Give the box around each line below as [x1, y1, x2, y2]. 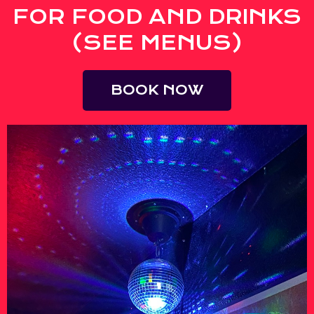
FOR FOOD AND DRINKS [13, 4, 301, 29]
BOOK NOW [111, 81, 203, 98]
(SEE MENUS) [71, 30, 243, 55]
